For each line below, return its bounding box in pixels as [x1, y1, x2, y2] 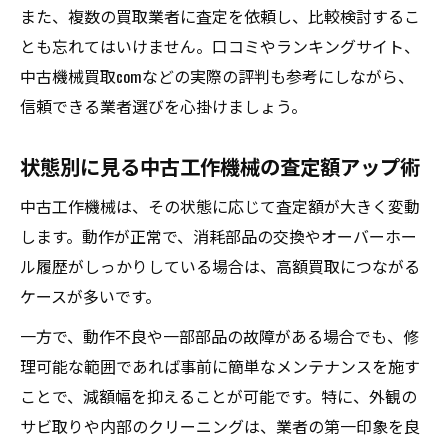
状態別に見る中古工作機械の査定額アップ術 [20, 151, 420, 181]
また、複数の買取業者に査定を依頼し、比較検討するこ [20, 4, 420, 28]
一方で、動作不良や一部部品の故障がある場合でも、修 [20, 324, 419, 348]
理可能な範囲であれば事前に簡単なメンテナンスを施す [20, 354, 420, 378]
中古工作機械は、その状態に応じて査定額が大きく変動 [20, 194, 420, 218]
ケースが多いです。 [20, 284, 161, 308]
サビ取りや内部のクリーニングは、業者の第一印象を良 [20, 414, 420, 438]
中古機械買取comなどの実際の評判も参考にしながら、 [20, 64, 414, 88]
